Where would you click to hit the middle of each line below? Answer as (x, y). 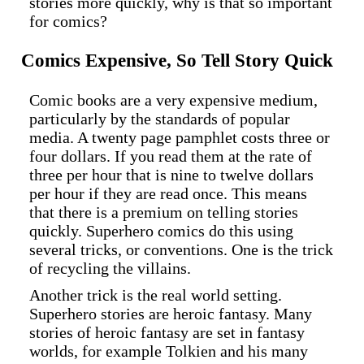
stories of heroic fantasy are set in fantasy (167, 332)
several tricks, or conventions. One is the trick (181, 249)
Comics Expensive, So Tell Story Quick (177, 61)
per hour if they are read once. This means (168, 193)
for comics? (68, 21)
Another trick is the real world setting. (156, 295)
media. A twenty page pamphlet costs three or (180, 137)
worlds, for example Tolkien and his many (169, 351)
